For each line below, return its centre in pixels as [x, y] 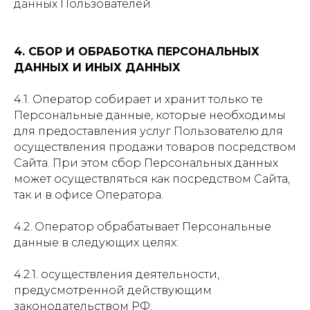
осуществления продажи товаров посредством [155, 147]
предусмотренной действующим [113, 290]
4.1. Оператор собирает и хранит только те [138, 99]
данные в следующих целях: [96, 243]
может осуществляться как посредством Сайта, [152, 179]
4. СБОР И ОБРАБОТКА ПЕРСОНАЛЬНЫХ [137, 52]
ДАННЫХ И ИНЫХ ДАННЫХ [97, 67]
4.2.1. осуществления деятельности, [117, 274]
